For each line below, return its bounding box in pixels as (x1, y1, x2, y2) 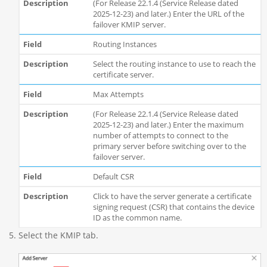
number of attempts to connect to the (92, 130, 228, 141)
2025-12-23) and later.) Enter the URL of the (92, 8, 244, 20)
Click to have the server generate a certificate (92, 191, 252, 202)
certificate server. (92, 69, 156, 80)
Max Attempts (92, 89, 144, 100)
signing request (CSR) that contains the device (92, 201, 254, 213)
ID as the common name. (92, 212, 182, 223)
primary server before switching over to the (92, 141, 246, 152)
